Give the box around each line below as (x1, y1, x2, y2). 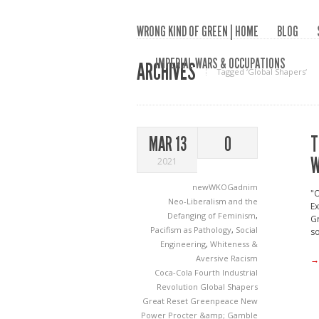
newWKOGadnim (192, 182, 258, 192)
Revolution (157, 281, 200, 292)
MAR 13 (148, 132, 187, 156)
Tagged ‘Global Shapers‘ (216, 66, 307, 77)
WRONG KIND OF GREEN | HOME (137, 23, 258, 40)
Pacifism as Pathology (150, 224, 231, 235)
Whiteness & (210, 239, 258, 249)
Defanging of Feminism (167, 210, 256, 221)
